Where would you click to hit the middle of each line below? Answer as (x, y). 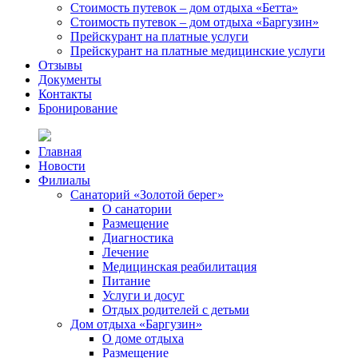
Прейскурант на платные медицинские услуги (198, 51)
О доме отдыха (143, 339)
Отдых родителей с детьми (176, 310)
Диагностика (138, 238)
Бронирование (78, 109)
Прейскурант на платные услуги (159, 37)
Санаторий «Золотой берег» (147, 195)
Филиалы (64, 181)
